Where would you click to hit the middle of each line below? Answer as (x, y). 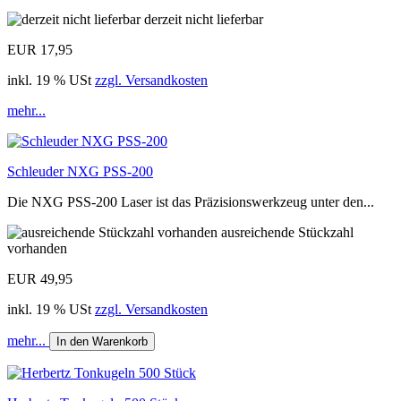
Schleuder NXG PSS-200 (80, 171)
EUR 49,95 (40, 278)
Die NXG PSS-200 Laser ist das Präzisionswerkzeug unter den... (191, 201)
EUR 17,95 (40, 49)
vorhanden (37, 248)
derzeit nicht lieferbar (204, 19)
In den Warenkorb (102, 341)
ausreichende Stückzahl (287, 232)
